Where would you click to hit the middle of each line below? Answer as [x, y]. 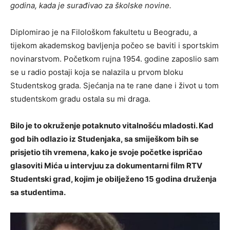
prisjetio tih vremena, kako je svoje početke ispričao [106, 152]
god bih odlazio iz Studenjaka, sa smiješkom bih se [104, 139]
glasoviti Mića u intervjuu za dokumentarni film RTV [106, 166]
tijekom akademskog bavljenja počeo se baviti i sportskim [114, 46]
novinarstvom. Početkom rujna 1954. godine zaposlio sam [114, 59]
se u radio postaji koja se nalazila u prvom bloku [97, 72]
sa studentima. [38, 193]
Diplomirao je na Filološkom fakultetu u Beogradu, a [104, 32]
